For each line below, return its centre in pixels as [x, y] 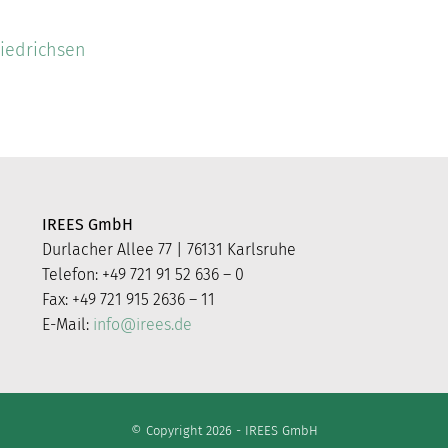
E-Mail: [68, 325]
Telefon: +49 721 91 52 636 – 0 [143, 275]
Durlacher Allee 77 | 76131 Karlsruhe [169, 250]
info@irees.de [143, 325]
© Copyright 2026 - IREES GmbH [224, 431]
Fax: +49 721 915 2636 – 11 [129, 300]
